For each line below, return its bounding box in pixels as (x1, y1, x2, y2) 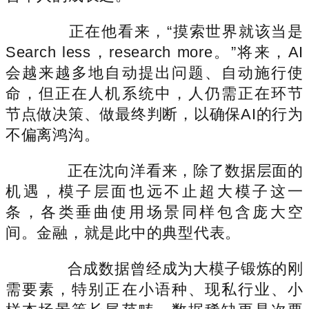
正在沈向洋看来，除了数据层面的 (36, 161, 303, 179)
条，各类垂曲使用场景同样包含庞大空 (6, 203, 303, 221)
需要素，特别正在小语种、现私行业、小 (6, 280, 303, 298)
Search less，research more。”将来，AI (6, 43, 303, 61)
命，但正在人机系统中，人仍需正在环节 (6, 84, 303, 102)
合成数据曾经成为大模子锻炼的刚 (36, 259, 303, 277)
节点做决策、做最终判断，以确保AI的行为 (6, 105, 303, 123)
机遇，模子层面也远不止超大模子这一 (6, 182, 303, 200)
